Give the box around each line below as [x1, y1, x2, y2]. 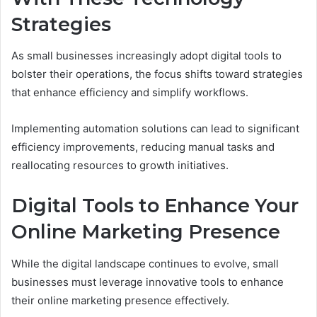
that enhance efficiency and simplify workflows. [11, 86, 248, 100]
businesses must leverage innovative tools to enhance [11, 275, 284, 289]
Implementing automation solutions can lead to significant [11, 122, 299, 136]
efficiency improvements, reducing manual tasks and [11, 140, 275, 154]
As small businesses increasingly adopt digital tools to [11, 49, 282, 63]
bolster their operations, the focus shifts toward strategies [11, 67, 303, 81]
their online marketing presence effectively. [11, 293, 229, 307]
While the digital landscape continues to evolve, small [11, 256, 279, 270]
